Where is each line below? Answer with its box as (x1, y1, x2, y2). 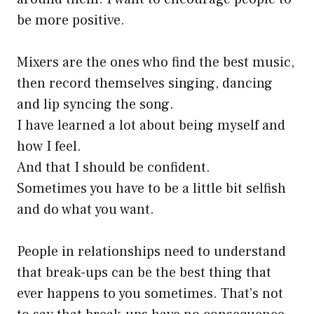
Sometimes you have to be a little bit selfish (17, 179, 286, 198)
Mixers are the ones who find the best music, (17, 53, 294, 72)
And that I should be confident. (17, 158, 210, 177)
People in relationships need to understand (17, 243, 286, 261)
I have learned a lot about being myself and (17, 116, 285, 135)
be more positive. (17, 11, 125, 30)
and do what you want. (17, 200, 154, 219)
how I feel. (17, 137, 81, 156)
